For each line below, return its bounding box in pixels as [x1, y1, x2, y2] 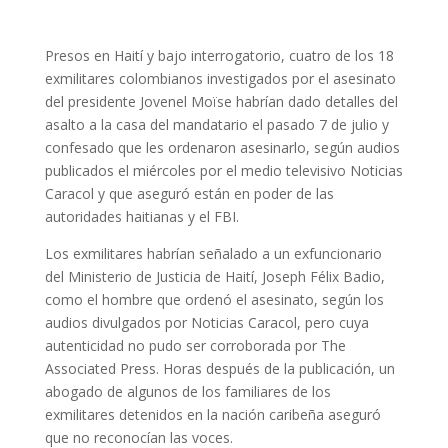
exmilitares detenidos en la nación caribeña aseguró [44, 405, 381, 424]
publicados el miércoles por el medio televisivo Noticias [44, 161, 403, 180]
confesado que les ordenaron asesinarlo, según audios [44, 138, 400, 157]
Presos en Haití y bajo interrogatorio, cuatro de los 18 [44, 46, 394, 65]
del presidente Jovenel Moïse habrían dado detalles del [44, 92, 398, 111]
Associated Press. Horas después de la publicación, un [44, 359, 395, 378]
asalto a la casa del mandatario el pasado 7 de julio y [44, 115, 389, 134]
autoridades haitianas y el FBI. [44, 207, 239, 226]
